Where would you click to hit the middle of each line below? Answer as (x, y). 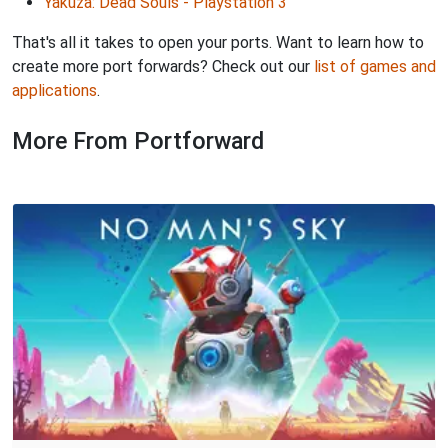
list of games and (375, 66)
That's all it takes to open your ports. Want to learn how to (218, 42)
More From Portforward (138, 140)
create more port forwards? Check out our (163, 66)
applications (54, 90)
